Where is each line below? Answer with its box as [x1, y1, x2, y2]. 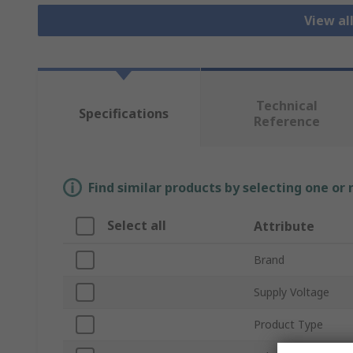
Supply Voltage [254, 284, 329, 300]
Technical [255, 97, 318, 115]
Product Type [254, 317, 323, 333]
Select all [107, 217, 166, 235]
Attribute [254, 217, 314, 236]
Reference [253, 113, 320, 131]
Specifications [78, 105, 169, 123]
